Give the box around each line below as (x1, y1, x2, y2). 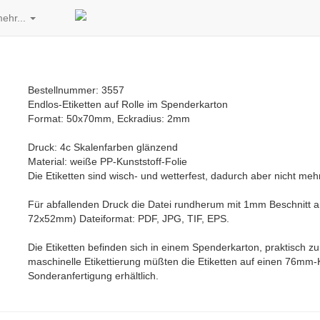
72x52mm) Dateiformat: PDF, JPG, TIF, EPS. (28, 213, 229, 224)
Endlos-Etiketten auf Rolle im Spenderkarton (28, 99, 228, 110)
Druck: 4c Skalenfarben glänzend (28, 141, 178, 153)
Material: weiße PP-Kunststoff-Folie (28, 156, 187, 167)
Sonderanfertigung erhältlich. (28, 270, 159, 281)
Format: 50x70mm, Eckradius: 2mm (28, 113, 190, 124)
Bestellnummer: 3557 (28, 84, 124, 96)
